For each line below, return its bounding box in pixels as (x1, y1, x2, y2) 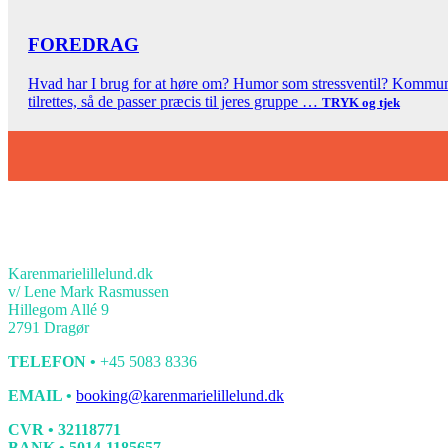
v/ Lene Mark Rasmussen (8, 282, 169, 300)
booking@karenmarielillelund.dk (76, 386, 284, 404)
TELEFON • (8, 352, 100, 370)
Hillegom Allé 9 (8, 300, 109, 318)
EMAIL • (8, 386, 76, 404)
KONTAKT (8, 231, 92, 248)
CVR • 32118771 (8, 420, 121, 438)
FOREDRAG (28, 33, 139, 55)
